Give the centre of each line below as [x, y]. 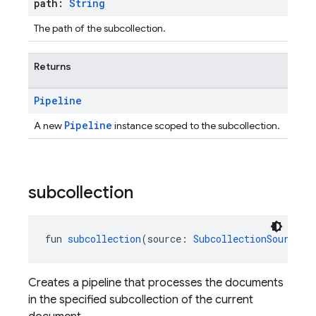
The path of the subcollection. [100, 28]
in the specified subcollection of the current [141, 300]
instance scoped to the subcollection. [196, 126]
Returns [53, 66]
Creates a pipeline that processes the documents [156, 283]
